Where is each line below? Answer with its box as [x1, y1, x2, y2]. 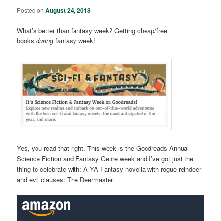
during [36, 36, 54, 45]
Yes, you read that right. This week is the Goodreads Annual [17, 144, 189, 153]
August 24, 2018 [45, 5, 91, 15]
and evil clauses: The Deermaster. [17, 175, 115, 184]
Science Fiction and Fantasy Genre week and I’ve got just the [17, 154, 194, 164]
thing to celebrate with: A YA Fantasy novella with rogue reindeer [17, 164, 202, 174]
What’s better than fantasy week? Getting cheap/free [17, 25, 168, 35]
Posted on [17, 5, 46, 14]
